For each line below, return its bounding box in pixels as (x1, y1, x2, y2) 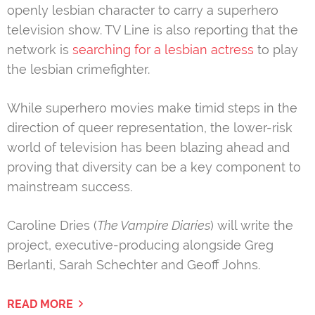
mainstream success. (7, 179, 132, 194)
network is (7, 41, 72, 57)
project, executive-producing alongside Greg (7, 237, 274, 252)
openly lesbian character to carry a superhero (7, 2, 278, 18)
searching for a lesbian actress (72, 41, 254, 57)
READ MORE (7, 297, 73, 311)
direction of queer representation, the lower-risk (7, 120, 292, 135)
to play (254, 41, 298, 57)
